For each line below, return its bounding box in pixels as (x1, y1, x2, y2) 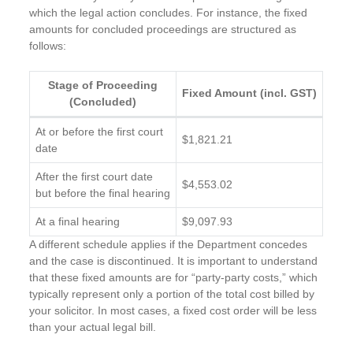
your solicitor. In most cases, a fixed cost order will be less (29, 303, 318, 317)
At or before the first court (35, 124, 164, 138)
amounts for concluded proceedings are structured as (29, 22, 297, 35)
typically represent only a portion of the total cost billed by (29, 287, 315, 300)
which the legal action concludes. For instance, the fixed (29, 6, 308, 19)
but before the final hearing (35, 186, 171, 199)
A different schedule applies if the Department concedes (29, 237, 308, 251)
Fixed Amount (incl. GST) (182, 86, 318, 99)
